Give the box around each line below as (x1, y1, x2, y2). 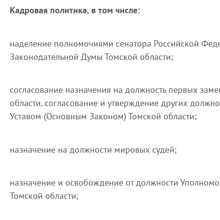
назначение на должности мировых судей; (10, 143, 177, 155)
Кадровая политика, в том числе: (10, 4, 140, 16)
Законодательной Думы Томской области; (10, 51, 173, 62)
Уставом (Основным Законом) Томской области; (10, 110, 197, 122)
